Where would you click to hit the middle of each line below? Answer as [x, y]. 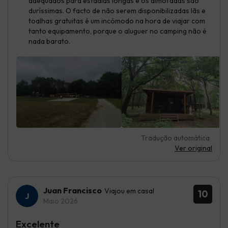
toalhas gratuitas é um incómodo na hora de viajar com [117, 21]
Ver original [193, 148]
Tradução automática [175, 138]
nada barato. [49, 41]
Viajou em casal [129, 191]
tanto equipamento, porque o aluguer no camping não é [118, 31]
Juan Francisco [73, 190]
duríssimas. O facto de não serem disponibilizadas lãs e [117, 10]
